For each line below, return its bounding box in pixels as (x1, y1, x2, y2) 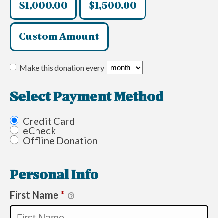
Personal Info (10, 169, 98, 182)
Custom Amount (19, 32, 99, 42)
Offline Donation (23, 134, 98, 146)
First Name (10, 188, 60, 200)
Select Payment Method (10, 91, 163, 105)
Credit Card (23, 114, 75, 127)
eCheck (23, 124, 56, 136)
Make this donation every (19, 62, 106, 72)
